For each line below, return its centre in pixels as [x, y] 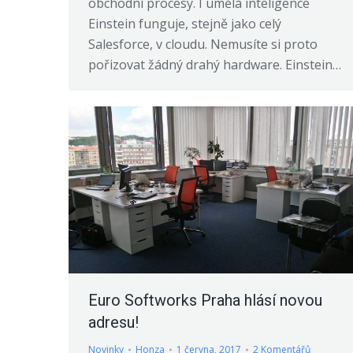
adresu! [113, 322]
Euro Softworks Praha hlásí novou [205, 300]
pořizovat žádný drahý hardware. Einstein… [215, 65]
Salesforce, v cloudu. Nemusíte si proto [203, 45]
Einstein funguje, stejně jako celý [185, 24]
